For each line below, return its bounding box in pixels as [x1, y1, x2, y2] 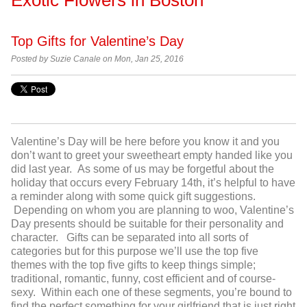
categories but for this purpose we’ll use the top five [11, 245, 258, 258]
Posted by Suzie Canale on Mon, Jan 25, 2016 [11, 54, 184, 63]
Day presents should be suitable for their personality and [11, 218, 284, 230]
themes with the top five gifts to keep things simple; [11, 259, 256, 271]
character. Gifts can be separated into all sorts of [11, 232, 248, 244]
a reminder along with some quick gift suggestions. [11, 191, 256, 203]
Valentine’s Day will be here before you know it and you [11, 136, 280, 148]
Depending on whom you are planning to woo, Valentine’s [11, 204, 294, 217]
